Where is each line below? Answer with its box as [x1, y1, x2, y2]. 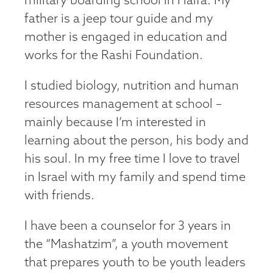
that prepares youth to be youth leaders [24, 257, 246, 269]
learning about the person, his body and [24, 135, 249, 147]
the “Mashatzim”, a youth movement [24, 238, 228, 251]
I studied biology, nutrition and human [24, 80, 239, 93]
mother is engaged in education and [24, 31, 227, 44]
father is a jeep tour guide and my [24, 13, 213, 26]
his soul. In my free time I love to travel [24, 153, 240, 166]
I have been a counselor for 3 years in [24, 220, 231, 233]
